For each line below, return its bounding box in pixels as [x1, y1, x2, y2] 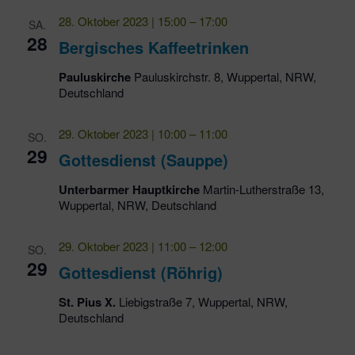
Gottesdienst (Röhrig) [58, 261, 223, 284]
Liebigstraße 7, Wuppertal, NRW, [118, 293, 288, 311]
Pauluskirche [58, 68, 134, 86]
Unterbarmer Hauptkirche [58, 181, 203, 199]
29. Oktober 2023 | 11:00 [58, 238, 186, 255]
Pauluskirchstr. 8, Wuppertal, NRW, [133, 68, 316, 86]
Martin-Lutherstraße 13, [202, 181, 324, 198]
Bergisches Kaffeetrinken [58, 36, 249, 59]
